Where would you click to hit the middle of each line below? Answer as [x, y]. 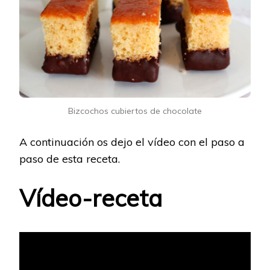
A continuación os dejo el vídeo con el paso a [132, 142]
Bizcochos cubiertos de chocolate [135, 111]
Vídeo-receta [91, 198]
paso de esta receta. [70, 159]
